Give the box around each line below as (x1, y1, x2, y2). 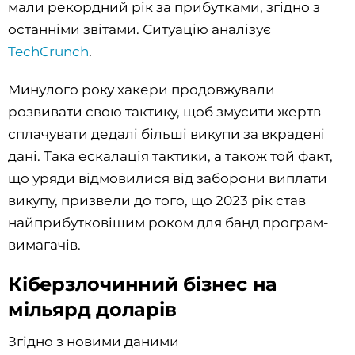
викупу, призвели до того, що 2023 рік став (8, 193, 306, 209)
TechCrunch (8, 44, 89, 60)
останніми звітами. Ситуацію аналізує (8, 21, 271, 38)
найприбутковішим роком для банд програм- (8, 215, 329, 231)
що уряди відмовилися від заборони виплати (8, 170, 327, 187)
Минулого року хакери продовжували (8, 82, 275, 98)
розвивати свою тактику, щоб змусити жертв (8, 104, 321, 120)
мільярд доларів (8, 298, 177, 322)
